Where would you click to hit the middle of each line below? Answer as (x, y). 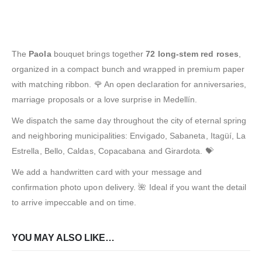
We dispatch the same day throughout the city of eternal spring (129, 121)
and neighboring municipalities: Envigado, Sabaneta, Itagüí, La (129, 136)
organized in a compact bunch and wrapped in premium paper (128, 69)
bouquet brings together (99, 54)
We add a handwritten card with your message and (107, 172)
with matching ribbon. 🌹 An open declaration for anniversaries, (129, 85)
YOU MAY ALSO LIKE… (63, 238)
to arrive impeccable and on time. (74, 203)
